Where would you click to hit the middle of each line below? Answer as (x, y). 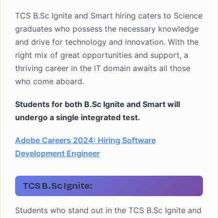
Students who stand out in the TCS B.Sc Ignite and (108, 210)
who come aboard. (50, 81)
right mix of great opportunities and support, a (102, 55)
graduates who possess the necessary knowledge (107, 29)
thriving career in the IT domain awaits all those (103, 68)
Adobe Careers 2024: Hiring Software (85, 140)
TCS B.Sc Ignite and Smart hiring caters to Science (109, 16)
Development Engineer (57, 153)
